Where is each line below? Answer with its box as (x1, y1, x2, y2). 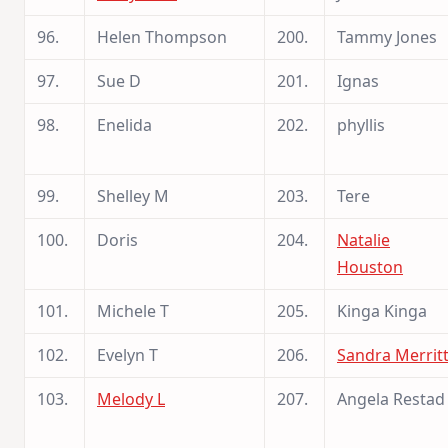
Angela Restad (337, 387, 445, 410)
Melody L (97, 387, 165, 410)
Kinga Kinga (337, 299, 427, 322)
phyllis (337, 113, 385, 136)
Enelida (97, 113, 152, 136)
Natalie (337, 228, 390, 251)
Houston (337, 255, 403, 278)
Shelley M (97, 184, 169, 207)
